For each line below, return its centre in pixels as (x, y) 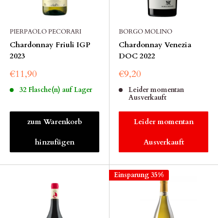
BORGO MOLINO (145, 32)
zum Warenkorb (54, 122)
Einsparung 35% (139, 175)
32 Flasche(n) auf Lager (55, 90)
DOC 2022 (137, 56)
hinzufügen (54, 142)
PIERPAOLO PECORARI (45, 32)
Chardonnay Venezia (155, 45)
